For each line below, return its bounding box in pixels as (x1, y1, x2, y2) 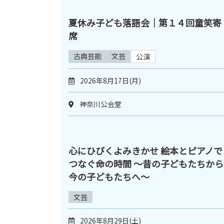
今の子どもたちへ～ (68, 169, 149, 183)
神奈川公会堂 (79, 98, 121, 109)
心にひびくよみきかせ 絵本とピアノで (68, 143, 222, 157)
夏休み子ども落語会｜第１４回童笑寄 (68, 15, 221, 29)
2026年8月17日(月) (80, 75, 141, 85)
